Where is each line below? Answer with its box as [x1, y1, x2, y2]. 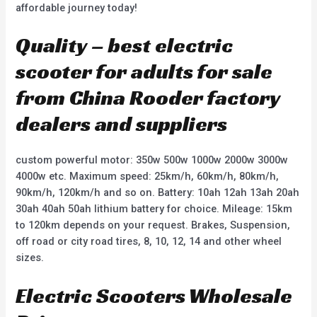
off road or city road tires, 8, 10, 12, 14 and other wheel [16, 235, 282, 248]
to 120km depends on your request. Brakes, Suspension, [16, 219, 291, 232]
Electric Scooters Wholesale [16, 282, 293, 309]
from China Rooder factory [16, 84, 281, 112]
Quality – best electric [16, 32, 234, 59]
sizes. [16, 251, 45, 265]
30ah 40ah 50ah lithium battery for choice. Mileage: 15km [16, 202, 293, 216]
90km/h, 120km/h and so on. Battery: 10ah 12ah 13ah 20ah [16, 186, 300, 200]
